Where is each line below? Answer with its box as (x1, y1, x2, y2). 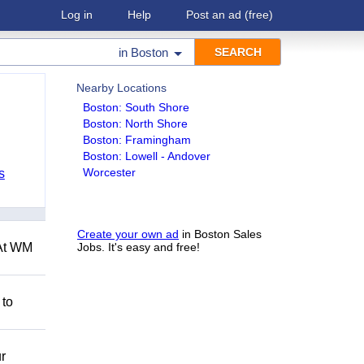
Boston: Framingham (83, 133, 191, 146)
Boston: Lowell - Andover (83, 149, 210, 162)
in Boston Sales (179, 227, 262, 240)
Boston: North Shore (83, 117, 188, 130)
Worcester (83, 166, 136, 179)
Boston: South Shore (83, 101, 189, 114)
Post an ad (186, 8, 241, 21)
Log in (61, 8, 93, 21)
